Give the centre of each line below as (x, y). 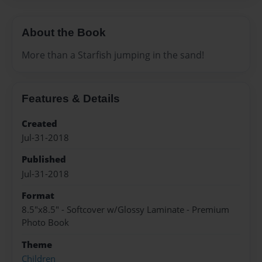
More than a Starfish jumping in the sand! (113, 55)
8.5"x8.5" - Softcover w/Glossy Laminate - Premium (125, 210)
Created (39, 123)
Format (38, 196)
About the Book (64, 33)
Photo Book (45, 223)
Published (44, 160)
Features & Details (71, 98)
